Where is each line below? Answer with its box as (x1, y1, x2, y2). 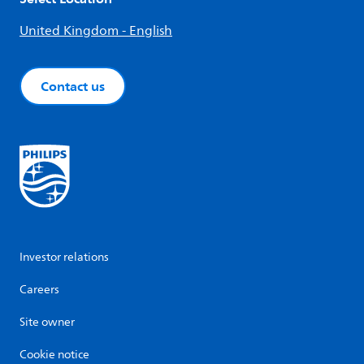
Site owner (19, 313, 75, 332)
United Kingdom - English (19, 19, 172, 41)
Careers (19, 280, 59, 300)
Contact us (41, 74, 105, 97)
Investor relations (19, 248, 109, 267)
